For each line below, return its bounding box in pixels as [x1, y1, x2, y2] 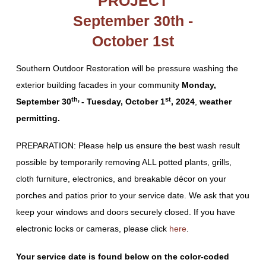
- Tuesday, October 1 [81, 96, 165, 106]
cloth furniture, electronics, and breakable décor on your [15, 174, 226, 184]
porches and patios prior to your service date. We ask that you [15, 191, 249, 201]
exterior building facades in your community [15, 80, 182, 90]
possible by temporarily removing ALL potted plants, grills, [15, 157, 232, 167]
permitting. [15, 113, 60, 123]
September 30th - [72, 12, 193, 29]
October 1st [91, 33, 174, 49]
